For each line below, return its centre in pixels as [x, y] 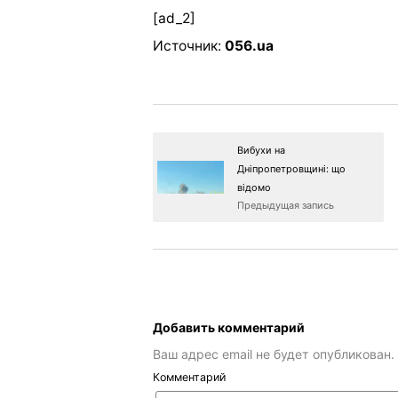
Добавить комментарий [229, 327]
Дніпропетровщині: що [291, 168]
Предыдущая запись [286, 205]
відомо [254, 187]
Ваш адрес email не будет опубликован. [274, 354]
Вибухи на [261, 150]
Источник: [189, 46]
